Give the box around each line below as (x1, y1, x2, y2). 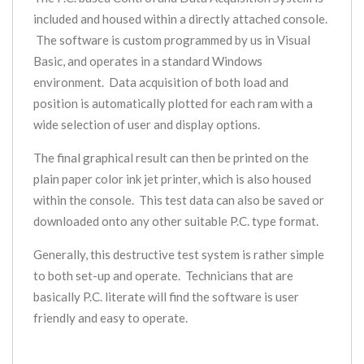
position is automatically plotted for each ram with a (33, 96, 313, 111)
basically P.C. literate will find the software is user (33, 289, 299, 305)
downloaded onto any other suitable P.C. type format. (33, 214, 318, 229)
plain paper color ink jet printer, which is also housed (33, 171, 311, 187)
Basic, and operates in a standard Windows (33, 54, 262, 69)
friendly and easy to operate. (33, 310, 188, 326)
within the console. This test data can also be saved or (33, 193, 324, 208)
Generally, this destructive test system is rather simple (33, 247, 324, 262)
